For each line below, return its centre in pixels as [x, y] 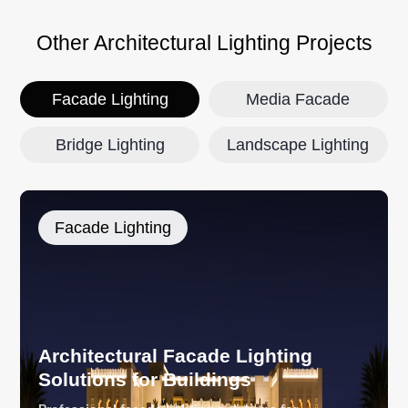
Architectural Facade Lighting [176, 356]
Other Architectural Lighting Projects [204, 42]
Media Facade [298, 99]
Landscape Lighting [298, 144]
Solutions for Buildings [145, 380]
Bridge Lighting [110, 144]
